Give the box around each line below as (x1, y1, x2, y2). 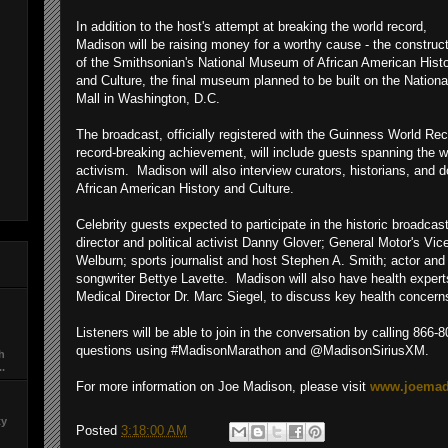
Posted (76, 423, 121, 439)
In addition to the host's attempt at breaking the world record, (76, 19, 427, 34)
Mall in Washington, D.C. (76, 91, 220, 106)
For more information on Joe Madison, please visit (76, 379, 370, 394)
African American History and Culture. (76, 181, 294, 196)
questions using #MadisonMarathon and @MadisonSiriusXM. (76, 343, 429, 358)
